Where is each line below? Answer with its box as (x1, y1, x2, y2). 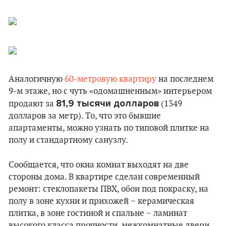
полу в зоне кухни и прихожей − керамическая (9, 196, 194, 206)
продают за (9, 99, 56, 109)
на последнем (156, 74, 213, 84)
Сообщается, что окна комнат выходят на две (9, 160, 189, 170)
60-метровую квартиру (65, 74, 156, 84)
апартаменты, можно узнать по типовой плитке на (9, 123, 209, 133)
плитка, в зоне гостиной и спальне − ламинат (9, 208, 187, 218)
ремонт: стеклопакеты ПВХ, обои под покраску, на (9, 184, 208, 194)
